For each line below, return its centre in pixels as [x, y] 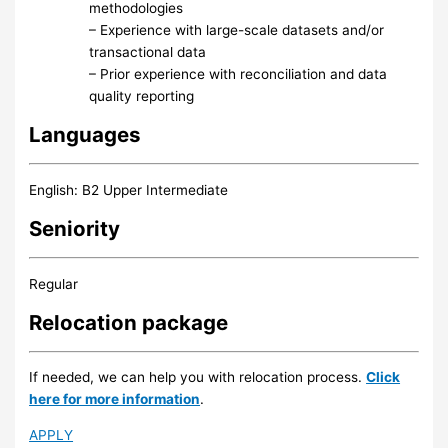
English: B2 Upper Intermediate [129, 189]
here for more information [115, 399]
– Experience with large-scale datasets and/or [237, 30]
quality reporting [142, 96]
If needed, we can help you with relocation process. [198, 377]
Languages [85, 135]
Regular [54, 283]
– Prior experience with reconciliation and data [238, 74]
